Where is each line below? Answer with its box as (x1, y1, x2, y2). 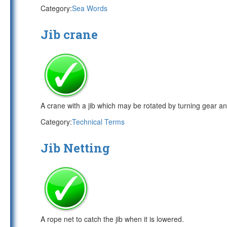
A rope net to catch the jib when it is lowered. (41, 214, 184, 224)
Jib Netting (41, 140, 110, 156)
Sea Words (72, 3, 107, 13)
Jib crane (41, 26, 98, 43)
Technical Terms (72, 117, 125, 127)
